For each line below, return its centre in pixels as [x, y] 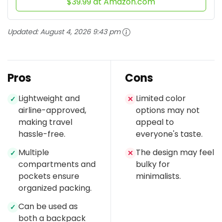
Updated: [24, 31]
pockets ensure [49, 176]
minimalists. [158, 176]
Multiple [34, 152]
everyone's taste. [169, 134]
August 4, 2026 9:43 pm [80, 31]
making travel [45, 122]
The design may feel [175, 152]
